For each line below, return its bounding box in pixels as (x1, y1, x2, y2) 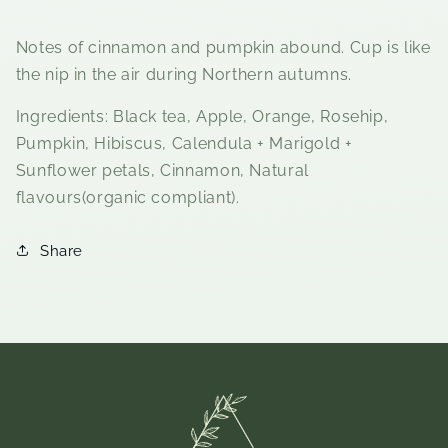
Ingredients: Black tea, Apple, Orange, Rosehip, (15, 107, 389, 127)
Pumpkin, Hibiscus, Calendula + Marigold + (15, 134, 353, 154)
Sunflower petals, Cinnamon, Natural (15, 161, 309, 181)
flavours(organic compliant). (15, 188, 240, 208)
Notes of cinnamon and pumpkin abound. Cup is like (15, 37, 431, 57)
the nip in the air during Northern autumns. (15, 64, 352, 84)
